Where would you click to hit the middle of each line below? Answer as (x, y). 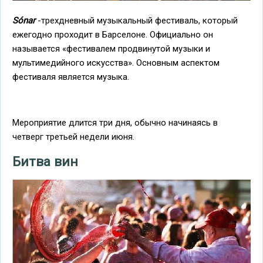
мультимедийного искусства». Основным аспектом (116, 63)
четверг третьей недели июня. (73, 136)
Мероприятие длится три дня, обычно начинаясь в (115, 122)
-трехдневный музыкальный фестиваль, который (136, 20)
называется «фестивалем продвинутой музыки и (111, 48)
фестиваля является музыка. (71, 77)
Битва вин (45, 162)
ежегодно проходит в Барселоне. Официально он (113, 34)
